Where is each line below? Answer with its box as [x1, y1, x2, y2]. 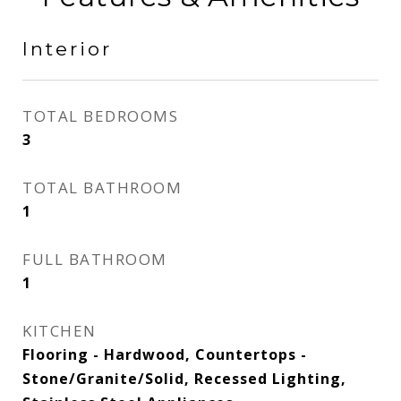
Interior [22, 38, 112, 60]
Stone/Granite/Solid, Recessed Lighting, [22, 369, 346, 388]
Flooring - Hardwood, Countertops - [22, 345, 307, 364]
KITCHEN [22, 320, 97, 341]
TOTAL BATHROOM [22, 177, 182, 198]
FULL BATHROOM [22, 249, 167, 269]
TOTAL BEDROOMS [22, 106, 178, 126]
